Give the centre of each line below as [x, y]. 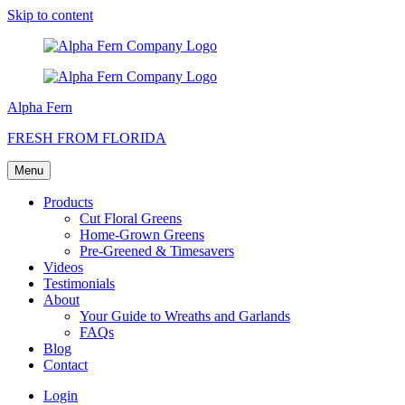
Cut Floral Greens [131, 218]
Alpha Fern [40, 107]
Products [68, 202]
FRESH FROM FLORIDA [87, 138]
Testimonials [79, 283]
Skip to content [50, 15]
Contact [66, 365]
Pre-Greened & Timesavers [157, 251]
